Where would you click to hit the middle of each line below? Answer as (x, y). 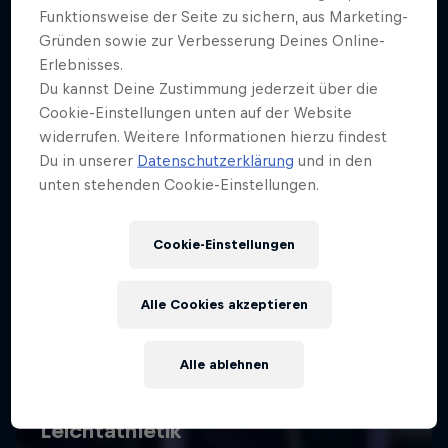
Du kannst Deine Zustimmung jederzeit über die (209, 88)
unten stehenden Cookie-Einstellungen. (179, 184)
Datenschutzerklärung (216, 160)
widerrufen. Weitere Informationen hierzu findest (213, 136)
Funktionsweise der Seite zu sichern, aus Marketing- (224, 16)
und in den (333, 160)
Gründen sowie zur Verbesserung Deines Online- (212, 40)
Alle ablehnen (224, 364)
